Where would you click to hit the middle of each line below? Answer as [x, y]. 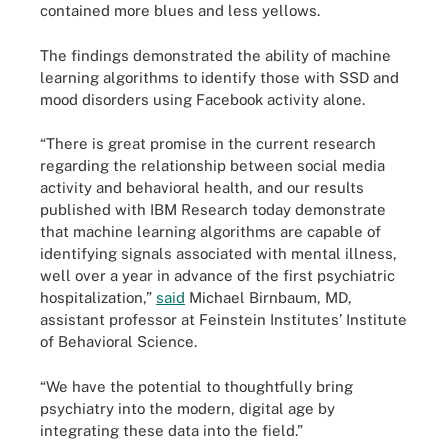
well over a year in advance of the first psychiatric [217, 275]
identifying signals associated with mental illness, [218, 253]
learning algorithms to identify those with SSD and [219, 77]
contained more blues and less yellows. [180, 10]
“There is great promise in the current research [208, 143]
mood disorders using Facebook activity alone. [202, 99]
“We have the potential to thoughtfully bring [196, 386]
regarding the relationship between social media [212, 165]
